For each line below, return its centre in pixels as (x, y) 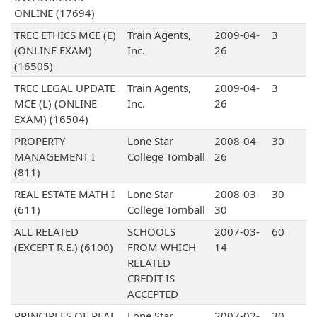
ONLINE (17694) (54, 13)
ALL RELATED (46, 232)
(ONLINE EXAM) (53, 51)
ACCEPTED (152, 294)
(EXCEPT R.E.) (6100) (63, 247)
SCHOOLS (151, 232)
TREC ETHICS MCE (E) (65, 35)
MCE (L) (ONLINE (55, 104)
